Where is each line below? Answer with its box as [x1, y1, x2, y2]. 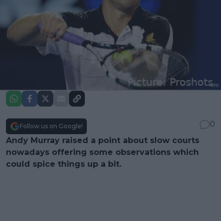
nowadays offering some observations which [6, 147, 199, 157]
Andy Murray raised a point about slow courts [6, 136, 199, 146]
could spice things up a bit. [6, 159, 121, 169]
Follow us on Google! [20, 122, 83, 130]
